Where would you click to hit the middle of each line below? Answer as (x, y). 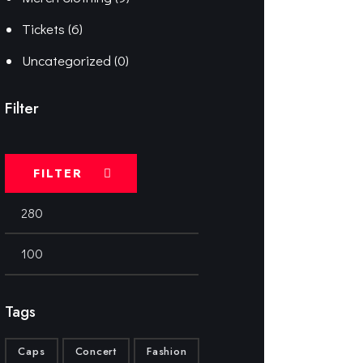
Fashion (167, 352)
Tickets (43, 29)
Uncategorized (66, 61)
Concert (96, 352)
